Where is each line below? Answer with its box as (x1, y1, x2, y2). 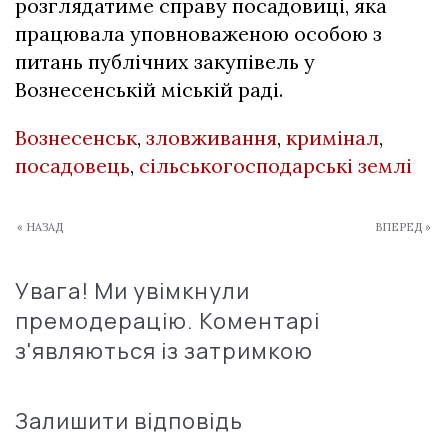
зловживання (146, 125, 277, 151)
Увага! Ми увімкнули (15, 276, 250, 307)
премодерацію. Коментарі (15, 306, 320, 337)
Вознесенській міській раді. (15, 77, 283, 103)
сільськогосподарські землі (139, 153, 412, 179)
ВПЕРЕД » (375, 220, 431, 235)
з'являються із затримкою (15, 336, 313, 367)
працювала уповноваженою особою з (15, 21, 382, 47)
